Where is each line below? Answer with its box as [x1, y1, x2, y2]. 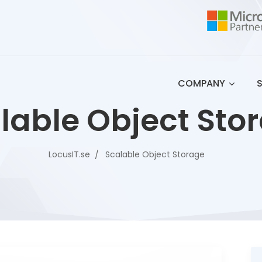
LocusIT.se [48, 149, 90, 160]
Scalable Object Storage [105, 149, 205, 160]
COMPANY [178, 76, 225, 90]
